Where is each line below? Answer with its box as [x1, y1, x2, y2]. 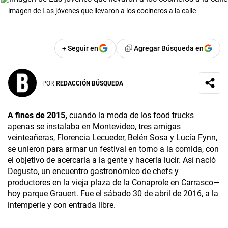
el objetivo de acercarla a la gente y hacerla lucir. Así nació [8, 155, 216, 165]
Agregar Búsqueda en [134, 44, 204, 53]
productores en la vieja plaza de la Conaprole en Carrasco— [8, 178, 219, 188]
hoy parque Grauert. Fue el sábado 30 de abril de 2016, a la [8, 189, 218, 199]
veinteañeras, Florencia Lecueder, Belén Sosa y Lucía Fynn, [8, 133, 217, 143]
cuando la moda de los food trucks [67, 110, 194, 121]
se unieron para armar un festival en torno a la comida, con [8, 144, 219, 154]
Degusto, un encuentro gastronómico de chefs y [8, 166, 179, 177]
